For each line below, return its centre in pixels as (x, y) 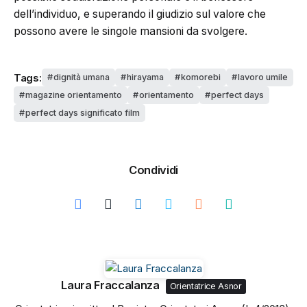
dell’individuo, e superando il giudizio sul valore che (140, 14)
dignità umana (81, 77)
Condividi (153, 170)
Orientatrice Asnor (206, 286)
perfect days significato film (83, 113)
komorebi (200, 77)
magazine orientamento (74, 95)
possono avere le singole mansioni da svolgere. (131, 31)
